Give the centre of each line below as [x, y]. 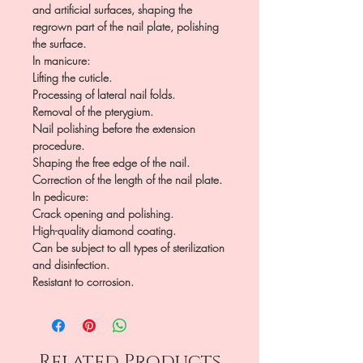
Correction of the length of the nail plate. [127, 179]
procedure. [58, 145]
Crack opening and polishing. [103, 213]
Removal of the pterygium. [93, 111]
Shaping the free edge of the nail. [111, 162]
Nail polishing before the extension [114, 128]
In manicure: [61, 60]
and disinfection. [71, 264]
